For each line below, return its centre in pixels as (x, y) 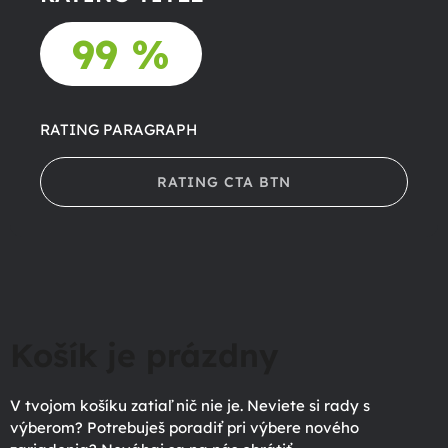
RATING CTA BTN (223, 181)
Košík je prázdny (144, 355)
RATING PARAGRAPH (118, 129)
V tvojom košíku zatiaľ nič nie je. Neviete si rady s (190, 405)
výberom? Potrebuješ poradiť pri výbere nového (184, 427)
